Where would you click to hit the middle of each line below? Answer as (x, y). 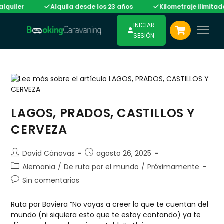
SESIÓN (144, 36)
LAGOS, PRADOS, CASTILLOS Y (103, 113)
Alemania (39, 167)
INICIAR (144, 25)
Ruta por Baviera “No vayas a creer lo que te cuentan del (110, 204)
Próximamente (174, 167)
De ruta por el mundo (102, 167)
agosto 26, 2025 (124, 153)
